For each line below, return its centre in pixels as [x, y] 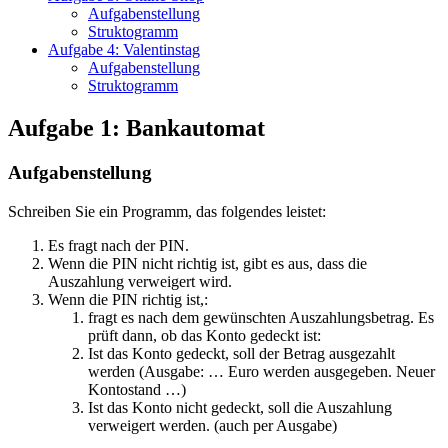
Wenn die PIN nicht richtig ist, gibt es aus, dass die [207, 263]
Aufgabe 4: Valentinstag [124, 50]
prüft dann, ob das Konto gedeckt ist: [204, 335]
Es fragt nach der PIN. [118, 245]
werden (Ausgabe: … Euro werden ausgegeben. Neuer [261, 371]
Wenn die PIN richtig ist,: [128, 299]
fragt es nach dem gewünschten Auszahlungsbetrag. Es [261, 317]
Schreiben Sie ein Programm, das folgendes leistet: [167, 211]
